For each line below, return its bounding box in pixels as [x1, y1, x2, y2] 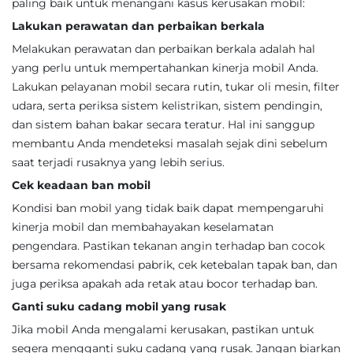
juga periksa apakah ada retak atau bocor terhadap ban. [12, 277, 318, 291]
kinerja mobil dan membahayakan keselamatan [12, 220, 273, 234]
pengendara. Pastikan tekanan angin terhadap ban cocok [12, 239, 325, 253]
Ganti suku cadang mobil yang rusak [12, 299, 226, 314]
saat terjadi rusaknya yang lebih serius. [12, 155, 225, 169]
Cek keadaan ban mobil [12, 178, 150, 192]
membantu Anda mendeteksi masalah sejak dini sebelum [12, 136, 328, 150]
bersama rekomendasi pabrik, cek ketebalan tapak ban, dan [12, 258, 337, 272]
